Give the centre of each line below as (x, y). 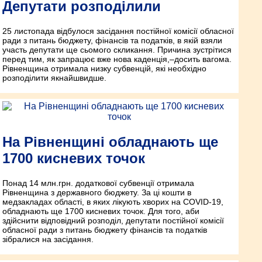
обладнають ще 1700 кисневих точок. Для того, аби (101, 211)
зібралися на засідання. (48, 239)
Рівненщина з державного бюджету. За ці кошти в (97, 192)
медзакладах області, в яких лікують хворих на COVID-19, (113, 201)
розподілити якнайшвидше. (54, 77)
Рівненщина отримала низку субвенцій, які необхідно (104, 68)
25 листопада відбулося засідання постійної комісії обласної (118, 31)
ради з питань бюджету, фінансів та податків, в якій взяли (112, 40)
